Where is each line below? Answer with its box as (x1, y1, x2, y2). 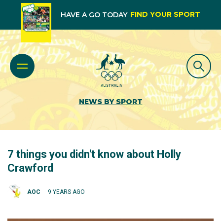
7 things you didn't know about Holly (7, 148, 181, 160)
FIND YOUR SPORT (130, 10, 200, 19)
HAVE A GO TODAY (60, 10, 127, 19)
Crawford (7, 162, 53, 174)
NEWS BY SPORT (78, 97, 143, 106)
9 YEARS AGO (48, 188, 85, 195)
